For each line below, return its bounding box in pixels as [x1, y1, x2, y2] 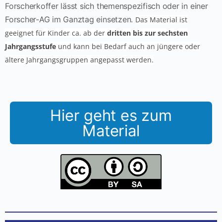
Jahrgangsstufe [5, 41, 56, 51]
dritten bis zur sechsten [107, 28, 188, 38]
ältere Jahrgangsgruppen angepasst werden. [5, 55, 154, 64]
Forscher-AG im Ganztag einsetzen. [5, 14, 135, 24]
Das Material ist [135, 14, 187, 24]
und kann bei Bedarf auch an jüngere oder [56, 41, 200, 51]
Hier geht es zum [50, 106, 172, 124]
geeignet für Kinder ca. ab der [5, 28, 107, 38]
